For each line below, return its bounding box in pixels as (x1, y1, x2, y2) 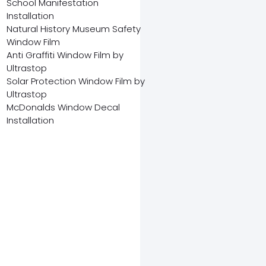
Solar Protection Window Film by (6, 75, 145, 87)
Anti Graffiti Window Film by (6, 49, 123, 61)
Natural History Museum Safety (6, 23, 141, 35)
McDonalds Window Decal (6, 101, 120, 113)
